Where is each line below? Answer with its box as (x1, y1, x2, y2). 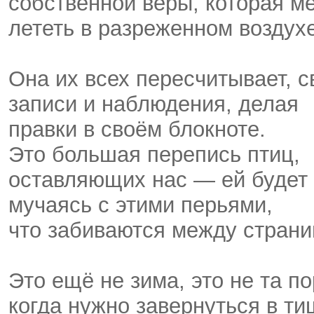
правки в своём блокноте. (8, 117, 272, 142)
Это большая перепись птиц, (8, 142, 300, 168)
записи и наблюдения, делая (8, 92, 299, 117)
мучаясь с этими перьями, (8, 193, 273, 218)
